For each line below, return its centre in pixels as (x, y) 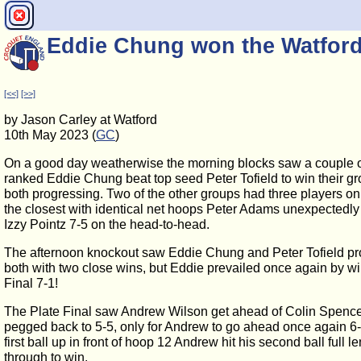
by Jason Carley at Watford (81, 120)
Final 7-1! (31, 283)
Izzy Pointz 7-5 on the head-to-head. (107, 224)
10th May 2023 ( (50, 135)
